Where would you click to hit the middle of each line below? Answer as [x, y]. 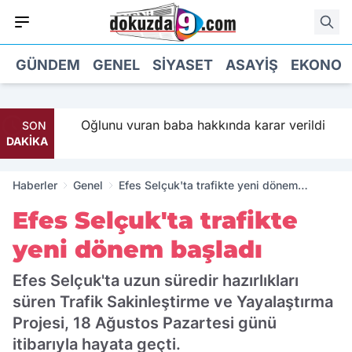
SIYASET [183, 64]
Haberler [35, 185]
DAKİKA [27, 141]
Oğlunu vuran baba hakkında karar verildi [195, 125]
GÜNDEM [48, 64]
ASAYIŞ [252, 64]
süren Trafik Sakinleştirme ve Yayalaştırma [173, 302]
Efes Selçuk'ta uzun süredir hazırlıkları [156, 280]
